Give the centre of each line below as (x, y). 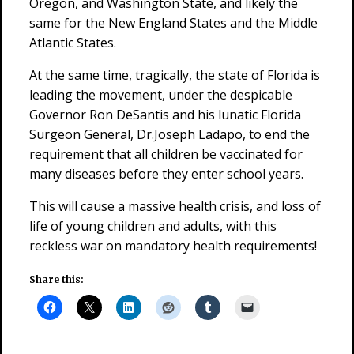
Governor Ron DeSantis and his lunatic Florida (165, 115)
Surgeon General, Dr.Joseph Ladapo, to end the (169, 134)
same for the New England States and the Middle (173, 23)
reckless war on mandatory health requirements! (173, 246)
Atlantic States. (73, 43)
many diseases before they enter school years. (166, 174)
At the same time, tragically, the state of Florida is (175, 75)
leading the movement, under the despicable (161, 95)
